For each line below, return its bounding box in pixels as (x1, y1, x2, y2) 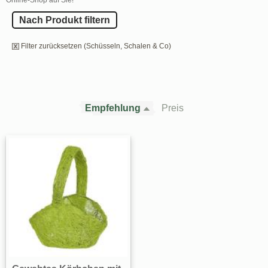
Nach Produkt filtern (19, 14, 110, 25)
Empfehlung (84, 102, 141, 113)
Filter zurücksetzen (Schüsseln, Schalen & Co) (21, 41, 171, 50)
